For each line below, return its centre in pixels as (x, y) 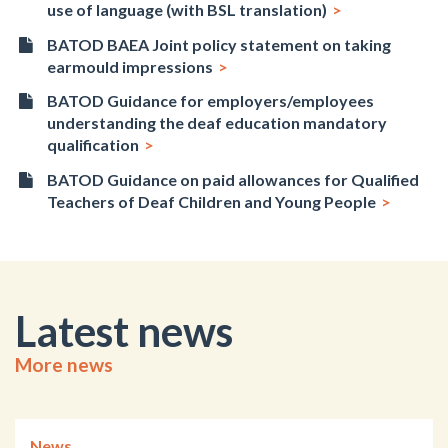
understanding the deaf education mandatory (217, 123)
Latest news (124, 331)
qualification (93, 145)
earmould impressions (130, 66)
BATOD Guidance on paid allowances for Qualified (233, 180)
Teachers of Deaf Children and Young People (212, 202)
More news (64, 365)
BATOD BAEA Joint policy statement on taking (219, 44)
